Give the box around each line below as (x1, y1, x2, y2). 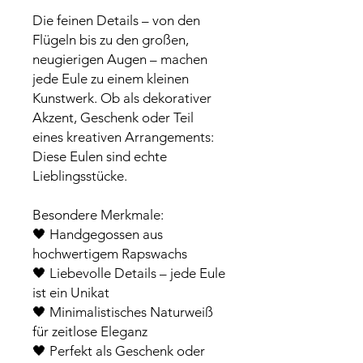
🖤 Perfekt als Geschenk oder (32, 343, 205, 359)
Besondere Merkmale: (32, 207, 164, 223)
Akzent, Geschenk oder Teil (32, 109, 194, 126)
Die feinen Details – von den (32, 12, 200, 28)
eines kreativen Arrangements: (32, 129, 214, 145)
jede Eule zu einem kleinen (32, 70, 189, 87)
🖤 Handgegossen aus (32, 226, 163, 242)
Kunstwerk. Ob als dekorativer (32, 90, 211, 106)
